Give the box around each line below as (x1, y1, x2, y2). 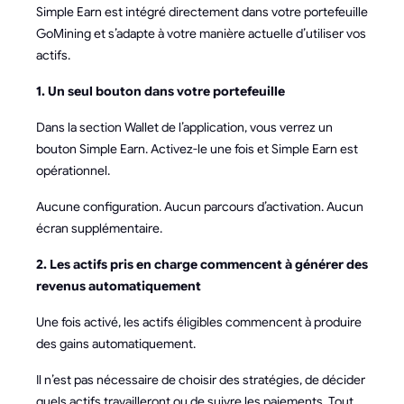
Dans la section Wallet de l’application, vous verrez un (36, 119, 333, 135)
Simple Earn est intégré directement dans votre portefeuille (36, 4, 368, 20)
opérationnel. (36, 162, 110, 179)
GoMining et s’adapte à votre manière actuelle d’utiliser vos (36, 25, 366, 41)
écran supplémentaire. (36, 220, 162, 236)
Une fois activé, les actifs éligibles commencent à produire (36, 314, 362, 330)
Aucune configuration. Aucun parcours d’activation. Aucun (36, 198, 363, 215)
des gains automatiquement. (36, 335, 196, 352)
